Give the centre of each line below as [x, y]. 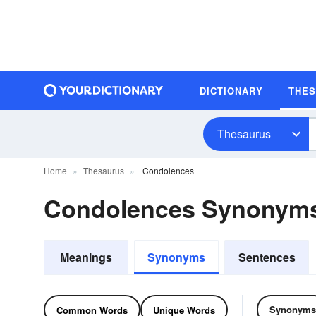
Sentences [267, 257]
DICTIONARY [231, 90]
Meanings [86, 257]
